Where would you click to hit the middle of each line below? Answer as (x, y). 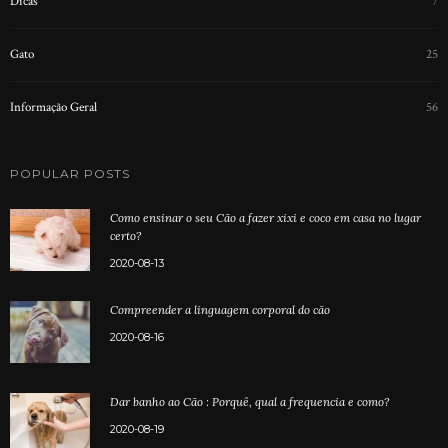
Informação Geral (53, 107)
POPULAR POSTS (70, 173)
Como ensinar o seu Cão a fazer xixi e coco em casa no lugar (265, 217)
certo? (125, 235)
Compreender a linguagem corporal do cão (220, 309)
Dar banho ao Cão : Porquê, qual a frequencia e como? (249, 401)
